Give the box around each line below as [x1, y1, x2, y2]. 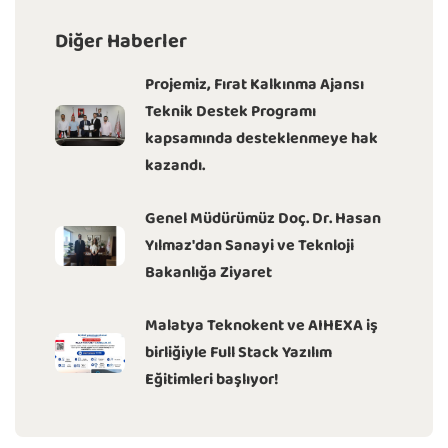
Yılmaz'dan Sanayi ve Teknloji [145, 232, 354, 260]
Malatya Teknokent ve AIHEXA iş [145, 312, 378, 340]
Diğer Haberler [55, 24, 187, 60]
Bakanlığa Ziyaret [145, 259, 272, 287]
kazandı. [145, 152, 205, 180]
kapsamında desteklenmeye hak [145, 125, 378, 153]
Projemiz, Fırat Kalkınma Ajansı [145, 71, 364, 99]
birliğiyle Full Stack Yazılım [145, 339, 332, 367]
